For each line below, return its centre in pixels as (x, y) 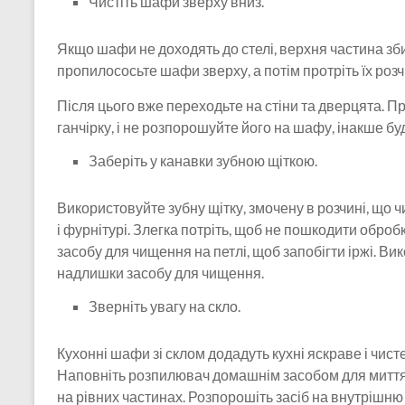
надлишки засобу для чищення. (160, 273)
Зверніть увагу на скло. (165, 306)
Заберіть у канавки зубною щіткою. (203, 161)
